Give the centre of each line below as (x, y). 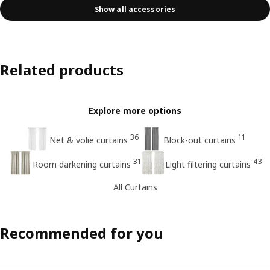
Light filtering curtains (208, 164)
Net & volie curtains (88, 140)
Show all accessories (135, 9)
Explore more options (135, 111)
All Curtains (135, 187)
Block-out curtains (199, 140)
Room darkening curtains (81, 164)
